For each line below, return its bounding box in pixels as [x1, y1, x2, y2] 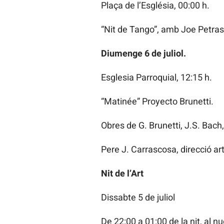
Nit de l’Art [100, 168, 143, 179]
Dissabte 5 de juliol [100, 192, 175, 203]
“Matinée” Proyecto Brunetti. [100, 96, 213, 107]
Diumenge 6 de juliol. [100, 48, 186, 59]
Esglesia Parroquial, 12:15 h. [100, 72, 212, 83]
